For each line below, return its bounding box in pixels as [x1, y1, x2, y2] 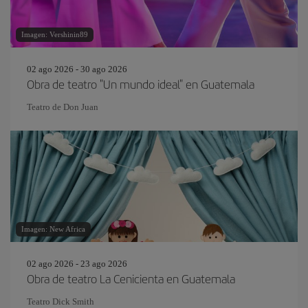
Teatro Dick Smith [27, 296, 94, 307]
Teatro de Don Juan [27, 102, 98, 112]
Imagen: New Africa [21, 225, 85, 233]
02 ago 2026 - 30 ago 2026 [27, 64, 127, 74]
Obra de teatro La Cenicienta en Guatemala [27, 270, 235, 287]
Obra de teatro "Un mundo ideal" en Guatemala [27, 76, 254, 92]
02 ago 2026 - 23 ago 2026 [27, 258, 127, 269]
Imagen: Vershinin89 [21, 30, 88, 38]
